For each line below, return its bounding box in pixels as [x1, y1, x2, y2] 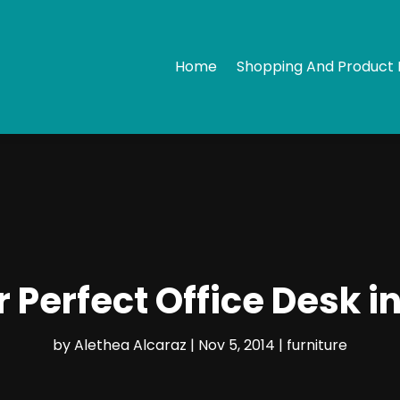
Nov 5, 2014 [198, 334, 275, 355]
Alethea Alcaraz [74, 334, 187, 355]
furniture [287, 334, 347, 355]
